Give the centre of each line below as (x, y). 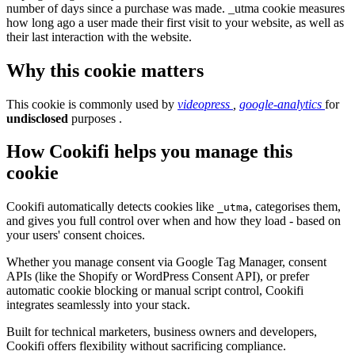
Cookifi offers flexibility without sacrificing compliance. (146, 346)
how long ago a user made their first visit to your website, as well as (175, 22)
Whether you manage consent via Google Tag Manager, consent (166, 262)
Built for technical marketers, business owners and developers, (162, 332)
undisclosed (37, 118)
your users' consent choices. (76, 235)
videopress (205, 104)
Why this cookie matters (105, 70)
